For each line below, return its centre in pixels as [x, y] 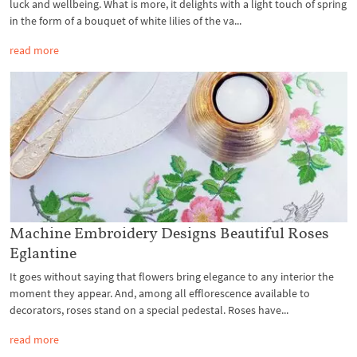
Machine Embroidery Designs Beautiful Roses [169, 232]
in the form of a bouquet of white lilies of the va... [126, 21]
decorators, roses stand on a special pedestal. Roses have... [149, 310]
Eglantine [43, 252]
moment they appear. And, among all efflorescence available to [160, 293]
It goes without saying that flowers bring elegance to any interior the [172, 276]
